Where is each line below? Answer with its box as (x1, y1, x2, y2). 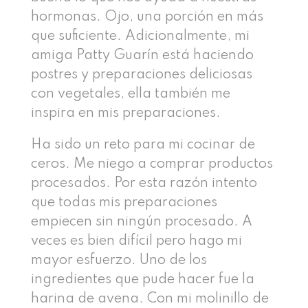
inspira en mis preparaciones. (30, 106, 221, 120)
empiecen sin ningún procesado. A (30, 214, 252, 229)
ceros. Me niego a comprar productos (30, 157, 273, 171)
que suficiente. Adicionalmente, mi (30, 29, 250, 43)
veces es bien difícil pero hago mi (30, 234, 242, 248)
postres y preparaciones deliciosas (30, 67, 252, 82)
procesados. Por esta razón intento (30, 176, 257, 190)
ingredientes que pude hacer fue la (30, 272, 254, 287)
